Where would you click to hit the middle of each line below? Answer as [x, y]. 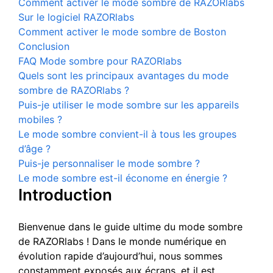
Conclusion [44, 46]
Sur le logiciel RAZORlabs [76, 17]
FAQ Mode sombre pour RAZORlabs [100, 61]
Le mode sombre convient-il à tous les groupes [127, 134]
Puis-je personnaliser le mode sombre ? [109, 163]
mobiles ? [40, 119]
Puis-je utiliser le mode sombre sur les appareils [129, 105]
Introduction [65, 195]
